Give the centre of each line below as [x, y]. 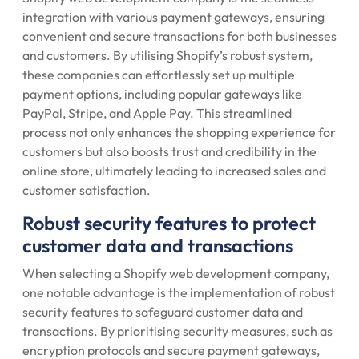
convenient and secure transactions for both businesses [179, 36]
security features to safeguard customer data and [163, 312]
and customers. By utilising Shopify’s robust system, [167, 55]
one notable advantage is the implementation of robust [179, 292]
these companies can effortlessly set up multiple [159, 75]
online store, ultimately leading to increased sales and [174, 171]
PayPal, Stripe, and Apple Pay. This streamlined [157, 113]
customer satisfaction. [87, 190]
